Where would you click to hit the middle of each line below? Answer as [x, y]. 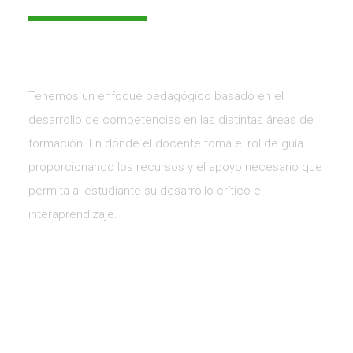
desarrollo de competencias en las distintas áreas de [171, 120]
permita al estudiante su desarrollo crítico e [145, 191]
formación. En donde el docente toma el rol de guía [166, 144]
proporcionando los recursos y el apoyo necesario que [175, 167]
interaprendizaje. [74, 215]
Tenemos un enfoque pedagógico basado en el [156, 97]
